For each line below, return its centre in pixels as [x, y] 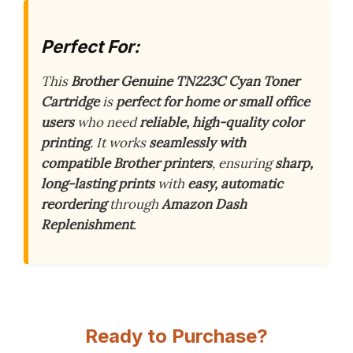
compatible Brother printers [126, 163]
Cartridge [70, 101]
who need [107, 122]
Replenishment [87, 224]
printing [65, 142]
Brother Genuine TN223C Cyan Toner [185, 81]
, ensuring [243, 163]
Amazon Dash [204, 204]
